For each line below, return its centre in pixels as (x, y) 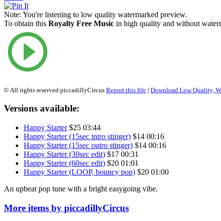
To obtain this (26, 23)
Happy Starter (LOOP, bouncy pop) (79, 172)
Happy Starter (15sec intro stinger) (77, 137)
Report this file (126, 90)
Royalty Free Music (81, 23)
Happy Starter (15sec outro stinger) (78, 146)
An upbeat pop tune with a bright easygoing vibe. (81, 189)
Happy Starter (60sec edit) (64, 163)
